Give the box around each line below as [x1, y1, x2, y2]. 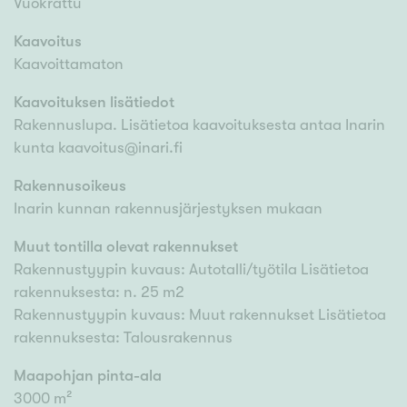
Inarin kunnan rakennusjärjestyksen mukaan [14, 200, 323, 218]
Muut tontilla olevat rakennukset [14, 238, 238, 256]
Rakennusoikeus [14, 177, 126, 195]
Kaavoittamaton [14, 55, 124, 74]
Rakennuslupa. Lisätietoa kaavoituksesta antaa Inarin [14, 116, 385, 134]
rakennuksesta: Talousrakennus [14, 329, 233, 347]
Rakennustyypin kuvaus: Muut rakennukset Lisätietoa [14, 306, 386, 324]
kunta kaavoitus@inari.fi [14, 139, 183, 157]
